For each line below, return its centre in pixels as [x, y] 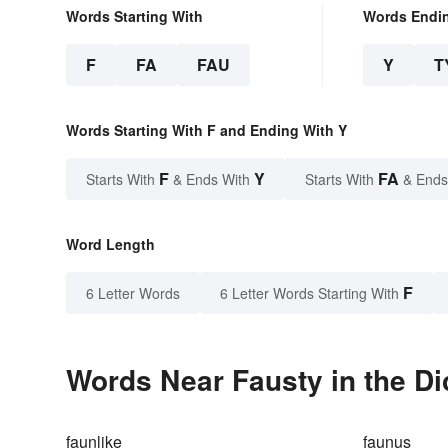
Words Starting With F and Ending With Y [206, 130]
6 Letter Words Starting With [309, 293]
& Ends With [211, 179]
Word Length [110, 244]
